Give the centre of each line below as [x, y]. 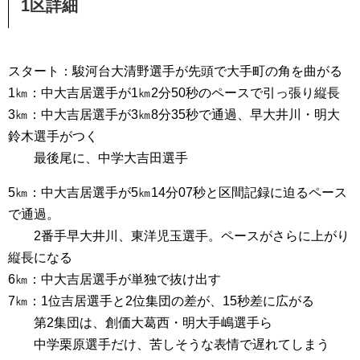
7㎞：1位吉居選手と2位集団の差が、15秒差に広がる [161, 301]
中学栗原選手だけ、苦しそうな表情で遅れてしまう [169, 344]
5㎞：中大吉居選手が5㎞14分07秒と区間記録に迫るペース [178, 192]
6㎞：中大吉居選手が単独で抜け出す [115, 279]
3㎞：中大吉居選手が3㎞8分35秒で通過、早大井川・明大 [174, 115]
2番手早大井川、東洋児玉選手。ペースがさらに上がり [179, 236]
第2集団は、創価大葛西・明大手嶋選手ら [140, 323]
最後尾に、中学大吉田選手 [98, 158]
